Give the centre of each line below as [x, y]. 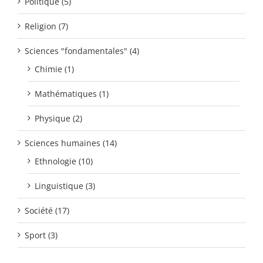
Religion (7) [46, 26]
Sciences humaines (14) [71, 143]
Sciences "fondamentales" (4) [82, 51]
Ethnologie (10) [64, 161]
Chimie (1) [54, 69]
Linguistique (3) [65, 186]
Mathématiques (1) [72, 94]
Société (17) [47, 211]
